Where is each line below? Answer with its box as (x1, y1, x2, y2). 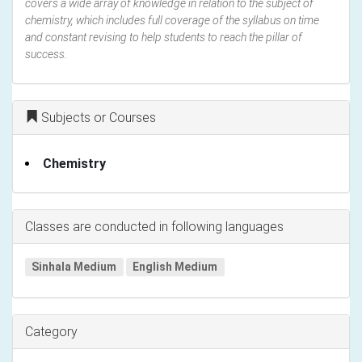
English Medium (133, 259, 218, 273)
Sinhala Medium (32, 259, 117, 273)
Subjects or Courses (38, 109, 156, 125)
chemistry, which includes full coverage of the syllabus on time (25, 13, 319, 27)
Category (25, 323, 78, 339)
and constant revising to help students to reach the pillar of (25, 30, 302, 44)
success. (25, 47, 67, 61)
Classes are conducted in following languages (25, 218, 284, 234)
